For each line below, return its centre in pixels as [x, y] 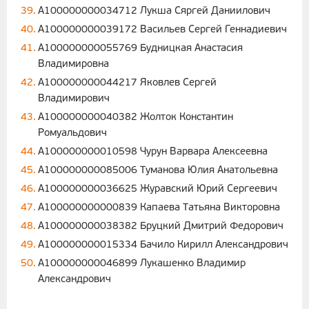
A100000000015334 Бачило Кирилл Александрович [163, 246]
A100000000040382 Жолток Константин [136, 118]
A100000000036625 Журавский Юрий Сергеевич [158, 190]
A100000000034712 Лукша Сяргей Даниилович [154, 12]
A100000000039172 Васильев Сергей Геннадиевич [162, 30]
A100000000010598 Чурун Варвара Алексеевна [153, 152]
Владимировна [73, 65]
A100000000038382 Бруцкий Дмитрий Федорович [161, 227]
